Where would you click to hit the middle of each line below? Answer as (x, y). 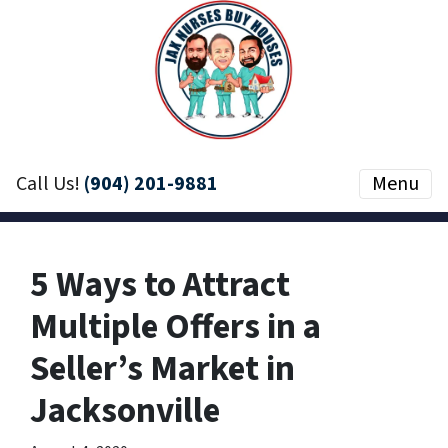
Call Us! (50, 184)
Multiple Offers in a (175, 327)
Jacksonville (125, 411)
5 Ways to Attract (160, 285)
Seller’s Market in (162, 369)
